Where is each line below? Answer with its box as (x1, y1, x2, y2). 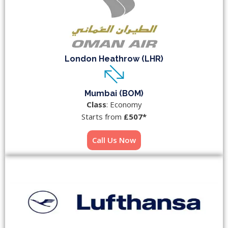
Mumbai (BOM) (84, 89, 144, 99)
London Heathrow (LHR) (65, 54, 163, 64)
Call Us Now (92, 135, 136, 146)
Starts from (81, 111, 124, 122)
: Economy (106, 99, 142, 110)
